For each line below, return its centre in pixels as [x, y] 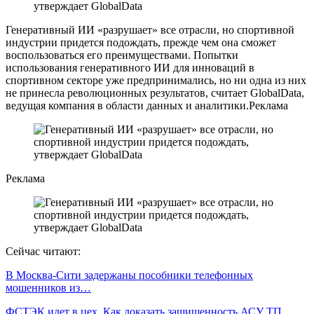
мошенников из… [48, 287]
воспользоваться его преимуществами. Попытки [122, 55]
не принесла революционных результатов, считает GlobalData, [155, 93]
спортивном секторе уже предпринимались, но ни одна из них [156, 80]
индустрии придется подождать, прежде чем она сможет [141, 42]
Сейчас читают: [43, 251]
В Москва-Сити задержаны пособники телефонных [129, 275]
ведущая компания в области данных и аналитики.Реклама [147, 105]
